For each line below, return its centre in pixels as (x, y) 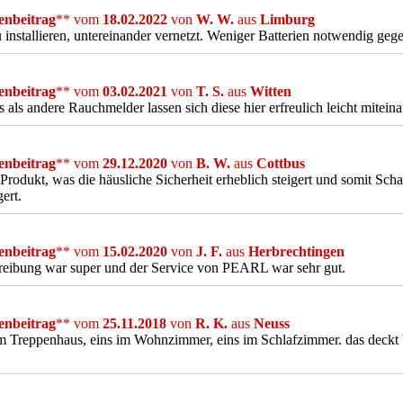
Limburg (287, 19)
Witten (271, 91)
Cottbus (281, 163)
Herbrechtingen (296, 251)
